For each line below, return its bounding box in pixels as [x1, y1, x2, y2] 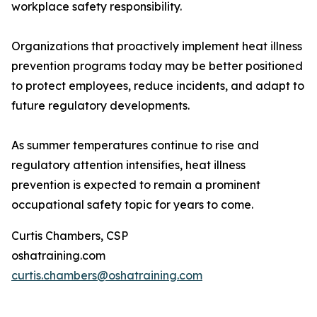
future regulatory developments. [11, 98, 190, 113]
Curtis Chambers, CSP [11, 229, 128, 243]
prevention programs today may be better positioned [11, 59, 303, 74]
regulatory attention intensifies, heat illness [11, 158, 246, 173]
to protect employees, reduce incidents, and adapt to [11, 79, 304, 93]
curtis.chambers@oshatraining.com [11, 268, 202, 283]
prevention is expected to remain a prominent [11, 178, 260, 192]
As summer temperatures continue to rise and [11, 138, 259, 153]
